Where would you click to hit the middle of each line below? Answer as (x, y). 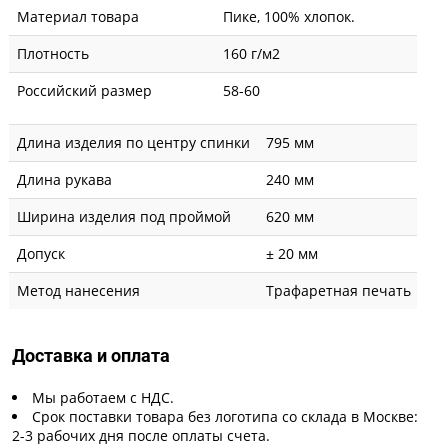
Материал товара (78, 16)
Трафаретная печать (338, 290)
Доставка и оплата (91, 355)
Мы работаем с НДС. (103, 397)
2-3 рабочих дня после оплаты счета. (141, 435)
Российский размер (84, 90)
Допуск (41, 253)
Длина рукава (64, 179)
